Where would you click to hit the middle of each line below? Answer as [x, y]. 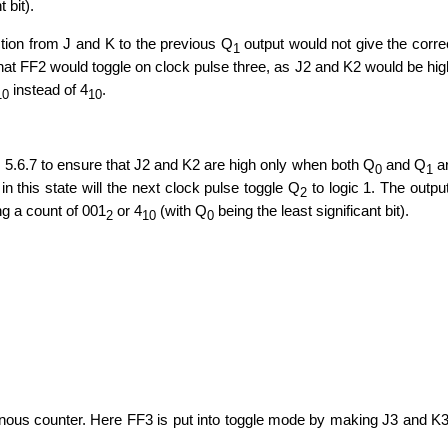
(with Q [182, 210]
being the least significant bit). [312, 210]
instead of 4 [49, 90]
